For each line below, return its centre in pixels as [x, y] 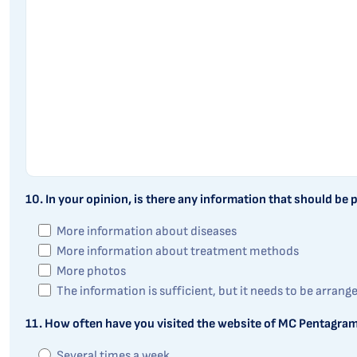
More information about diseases [147, 231]
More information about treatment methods [178, 251]
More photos [91, 271]
